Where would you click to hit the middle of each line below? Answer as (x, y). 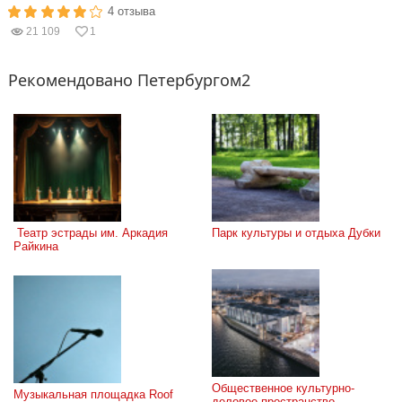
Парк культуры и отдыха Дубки (296, 233)
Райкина (36, 246)
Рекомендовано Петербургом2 (129, 80)
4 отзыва (132, 11)
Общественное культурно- (283, 388)
